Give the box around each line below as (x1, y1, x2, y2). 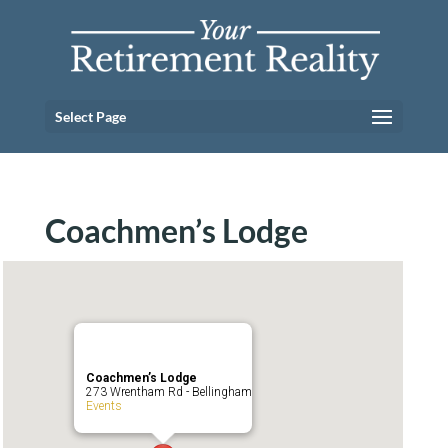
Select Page (54, 108, 126, 125)
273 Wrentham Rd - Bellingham (86, 385, 253, 399)
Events (86, 399, 123, 413)
